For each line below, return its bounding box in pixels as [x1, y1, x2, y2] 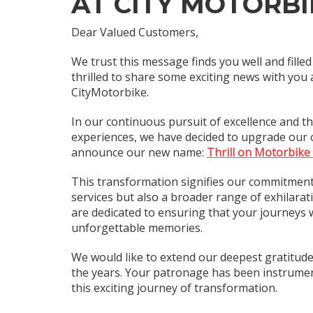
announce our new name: [71, 145, 207, 160]
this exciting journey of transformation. [71, 280, 277, 296]
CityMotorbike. [71, 85, 149, 100]
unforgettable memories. [71, 220, 203, 235]
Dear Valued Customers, [71, 24, 198, 40]
